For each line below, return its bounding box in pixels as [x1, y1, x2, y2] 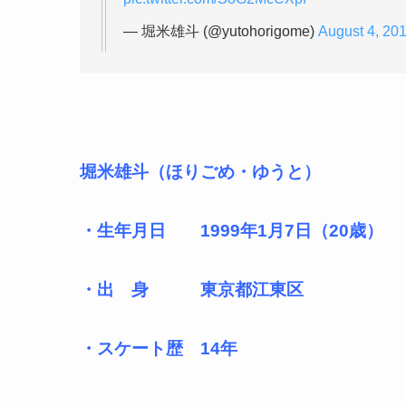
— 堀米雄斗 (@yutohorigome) [123, 23, 318, 39]
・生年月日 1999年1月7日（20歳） [80, 220, 383, 240]
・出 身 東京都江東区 [80, 279, 304, 299]
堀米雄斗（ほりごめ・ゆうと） [80, 161, 321, 181]
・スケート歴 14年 [80, 338, 237, 358]
